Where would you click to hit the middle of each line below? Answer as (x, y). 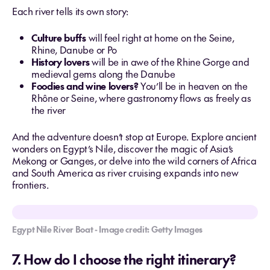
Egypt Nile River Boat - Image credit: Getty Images (107, 229)
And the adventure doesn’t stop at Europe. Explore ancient (134, 136)
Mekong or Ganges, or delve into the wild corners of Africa (134, 160)
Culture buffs (59, 37)
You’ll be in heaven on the (193, 86)
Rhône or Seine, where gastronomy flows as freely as (141, 98)
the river (49, 110)
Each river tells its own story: (71, 11)
